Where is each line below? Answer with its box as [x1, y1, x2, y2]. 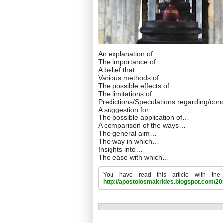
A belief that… [98, 66, 142, 74]
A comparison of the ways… [98, 121, 186, 129]
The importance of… [98, 58, 163, 66]
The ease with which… [98, 153, 169, 161]
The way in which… [98, 137, 159, 145]
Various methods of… [98, 74, 166, 82]
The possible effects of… [98, 82, 176, 90]
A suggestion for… [98, 106, 156, 113]
